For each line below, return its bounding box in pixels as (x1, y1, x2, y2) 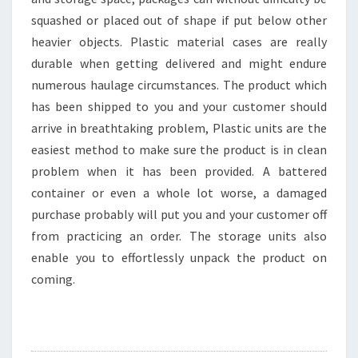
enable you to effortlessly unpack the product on (31, 249, 327, 265)
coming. (31, 271, 75, 287)
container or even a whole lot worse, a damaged (31, 185, 327, 201)
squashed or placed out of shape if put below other (31, 12, 327, 28)
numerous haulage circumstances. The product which (31, 77, 327, 93)
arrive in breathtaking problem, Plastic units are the (31, 120, 327, 136)
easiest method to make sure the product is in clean (31, 141, 327, 157)
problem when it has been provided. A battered (31, 163, 327, 179)
